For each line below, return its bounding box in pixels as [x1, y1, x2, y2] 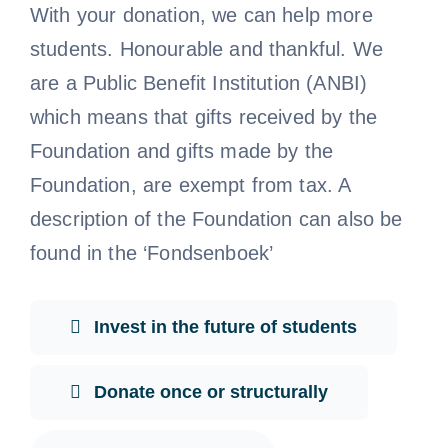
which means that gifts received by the [29, 105, 378, 128]
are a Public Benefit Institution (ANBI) [29, 71, 368, 94]
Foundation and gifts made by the [29, 139, 334, 162]
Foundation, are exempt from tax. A [29, 173, 351, 196]
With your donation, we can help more [29, 3, 373, 26]
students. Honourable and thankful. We [29, 37, 383, 60]
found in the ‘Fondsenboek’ [29, 241, 274, 264]
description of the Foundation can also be [29, 207, 403, 230]
